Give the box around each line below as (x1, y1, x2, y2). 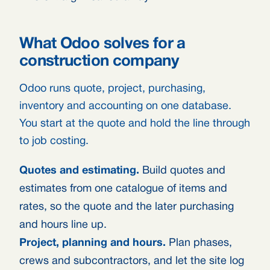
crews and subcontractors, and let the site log (19, 256, 244, 266)
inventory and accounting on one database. (19, 101, 231, 111)
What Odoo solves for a (19, 37, 186, 51)
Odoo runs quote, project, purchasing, (19, 84, 206, 94)
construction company (19, 54, 180, 69)
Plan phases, (166, 238, 232, 248)
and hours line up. (19, 220, 107, 230)
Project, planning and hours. (19, 238, 166, 248)
